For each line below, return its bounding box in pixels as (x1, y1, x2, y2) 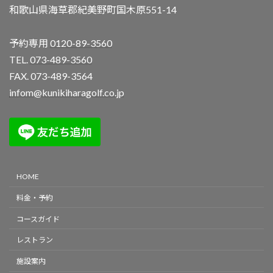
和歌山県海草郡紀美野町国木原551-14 (9, 4, 177, 16)
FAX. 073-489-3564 (9, 70, 93, 82)
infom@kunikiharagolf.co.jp (9, 87, 124, 99)
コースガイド (16, 214, 60, 224)
